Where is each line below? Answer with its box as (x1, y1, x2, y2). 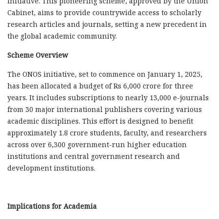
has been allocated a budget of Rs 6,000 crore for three (7, 81, 193, 90)
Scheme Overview (7, 50, 68, 60)
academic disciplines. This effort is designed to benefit (7, 116, 193, 126)
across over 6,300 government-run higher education (7, 139, 187, 149)
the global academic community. (7, 31, 117, 41)
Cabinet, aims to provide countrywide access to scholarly (7, 7, 201, 17)
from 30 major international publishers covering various (7, 104, 202, 114)
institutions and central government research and (7, 151, 180, 161)
